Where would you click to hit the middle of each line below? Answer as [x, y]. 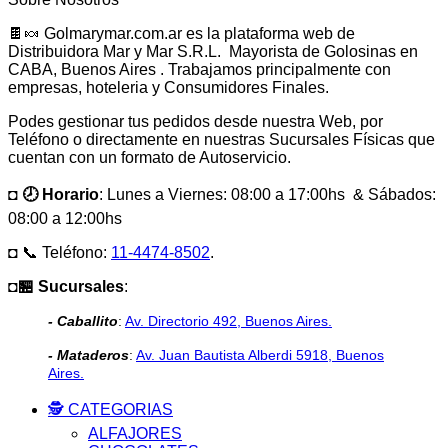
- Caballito [83, 322]
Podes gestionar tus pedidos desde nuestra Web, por [195, 122]
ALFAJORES [135, 434]
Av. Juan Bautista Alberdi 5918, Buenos [260, 356]
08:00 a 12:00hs [65, 219]
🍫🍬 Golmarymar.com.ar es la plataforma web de [181, 34]
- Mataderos [88, 356]
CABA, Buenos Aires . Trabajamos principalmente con [199, 70]
